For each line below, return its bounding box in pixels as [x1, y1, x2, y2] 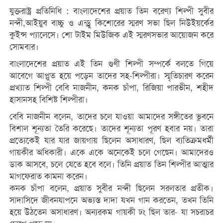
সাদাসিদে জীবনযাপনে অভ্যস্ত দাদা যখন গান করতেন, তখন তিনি [9, 195, 214, 206]
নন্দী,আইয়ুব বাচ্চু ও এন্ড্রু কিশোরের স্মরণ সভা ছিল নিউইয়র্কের [9, 18, 214, 29]
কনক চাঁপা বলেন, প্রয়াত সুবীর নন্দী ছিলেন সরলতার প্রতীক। [9, 183, 214, 194]
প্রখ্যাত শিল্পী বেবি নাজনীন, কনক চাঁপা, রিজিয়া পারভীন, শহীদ [9, 83, 214, 94]
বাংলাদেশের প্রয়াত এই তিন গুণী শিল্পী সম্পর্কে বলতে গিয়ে [9, 59, 214, 70]
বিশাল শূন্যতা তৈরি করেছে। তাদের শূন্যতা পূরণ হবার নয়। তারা [9, 123, 214, 134]
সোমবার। [9, 42, 39, 53]
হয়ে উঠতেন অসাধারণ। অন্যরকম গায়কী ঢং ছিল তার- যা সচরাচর [9, 207, 214, 218]
